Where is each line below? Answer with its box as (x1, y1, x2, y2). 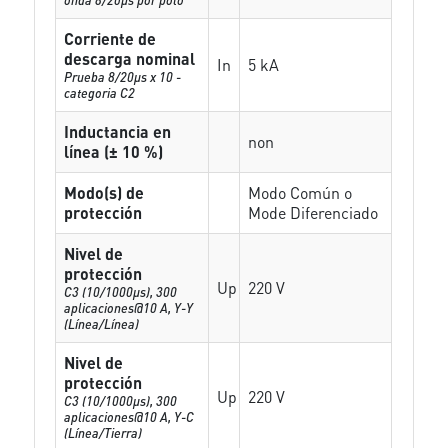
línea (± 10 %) (64, 141, 164, 162)
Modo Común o (248, 182, 353, 203)
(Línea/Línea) (64, 315, 140, 332)
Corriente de (64, 28, 157, 49)
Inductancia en (64, 121, 172, 142)
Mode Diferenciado (248, 202, 379, 223)
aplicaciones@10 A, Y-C (64, 408, 195, 425)
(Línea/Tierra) (64, 424, 143, 441)
